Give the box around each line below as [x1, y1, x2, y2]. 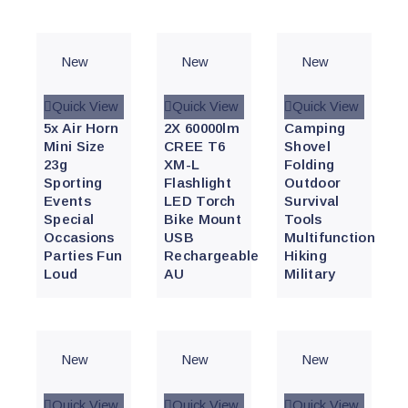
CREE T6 [164, 138, 226, 155]
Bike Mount [164, 211, 242, 228]
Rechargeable [164, 248, 260, 264]
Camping [284, 120, 346, 137]
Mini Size [44, 138, 106, 155]
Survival [284, 193, 340, 209]
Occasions [44, 229, 115, 246]
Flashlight [164, 175, 231, 191]
